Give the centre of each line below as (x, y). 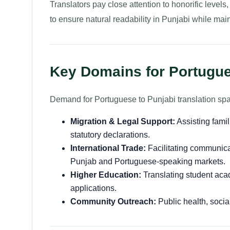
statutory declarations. (110, 135)
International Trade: (108, 148)
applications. (93, 188)
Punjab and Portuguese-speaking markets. (148, 161)
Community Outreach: (113, 202)
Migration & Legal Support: (123, 121)
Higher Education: (106, 175)
